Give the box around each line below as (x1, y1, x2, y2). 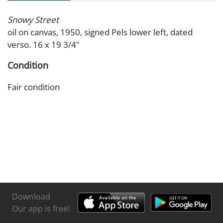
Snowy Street (7, 13, 59, 25)
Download (11, 191, 50, 202)
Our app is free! (11, 203, 70, 214)
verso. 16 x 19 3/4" (7, 38, 80, 50)
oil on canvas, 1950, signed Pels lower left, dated (7, 26, 193, 38)
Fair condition (7, 81, 60, 93)
